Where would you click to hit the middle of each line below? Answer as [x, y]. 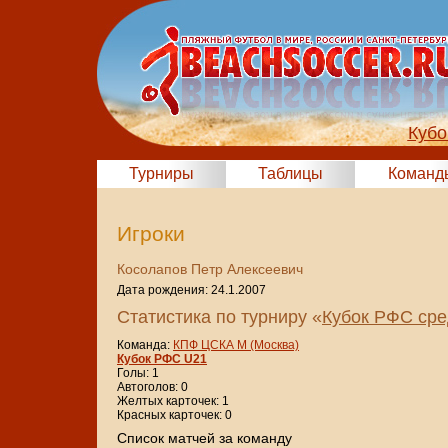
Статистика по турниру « [219, 317]
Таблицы [290, 173]
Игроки [151, 234]
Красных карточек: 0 [174, 415]
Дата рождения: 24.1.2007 [191, 290]
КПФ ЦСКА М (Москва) [236, 345]
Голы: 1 [138, 373]
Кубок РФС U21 [162, 359]
